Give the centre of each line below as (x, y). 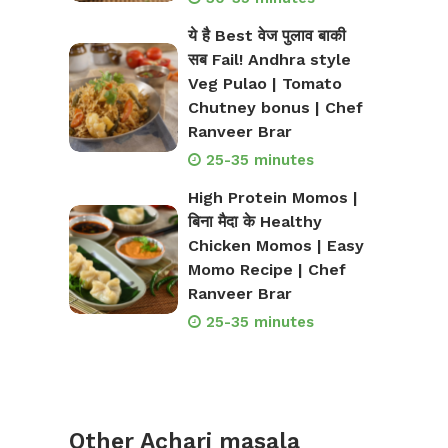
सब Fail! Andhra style (269, 60)
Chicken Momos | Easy (275, 246)
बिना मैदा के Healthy (254, 222)
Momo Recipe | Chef (266, 270)
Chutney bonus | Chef (275, 108)
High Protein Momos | (272, 198)
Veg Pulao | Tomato (264, 84)
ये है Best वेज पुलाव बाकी (266, 36)
